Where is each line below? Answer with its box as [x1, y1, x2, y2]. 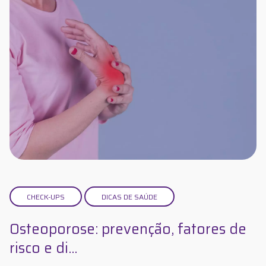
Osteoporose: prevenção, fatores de [9, 218, 246, 241]
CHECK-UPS [27, 191, 65, 203]
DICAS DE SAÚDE [102, 191, 157, 203]
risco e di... [9, 237, 77, 260]
